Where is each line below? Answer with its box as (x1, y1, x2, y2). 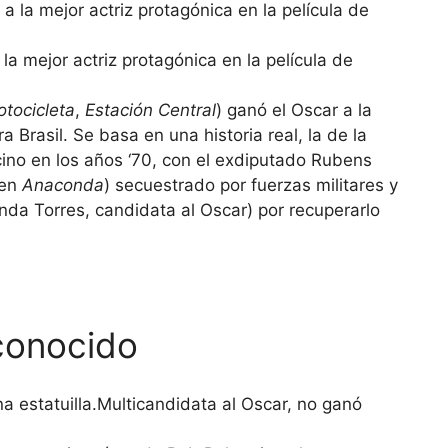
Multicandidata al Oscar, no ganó (97, 393, 362, 414)
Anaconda (22, 175, 104, 196)
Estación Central (85, 100, 216, 121)
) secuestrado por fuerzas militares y (104, 175, 398, 196)
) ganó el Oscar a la (216, 100, 372, 121)
